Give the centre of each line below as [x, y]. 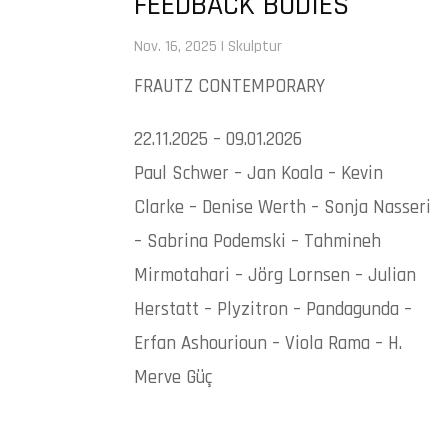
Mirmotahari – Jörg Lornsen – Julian [275, 275]
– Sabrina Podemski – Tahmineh [258, 241]
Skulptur [255, 46]
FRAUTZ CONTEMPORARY [230, 86]
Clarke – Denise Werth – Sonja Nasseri [283, 207]
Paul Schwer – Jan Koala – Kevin [259, 173]
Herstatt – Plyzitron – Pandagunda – [273, 309]
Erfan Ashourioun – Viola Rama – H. [268, 343]
